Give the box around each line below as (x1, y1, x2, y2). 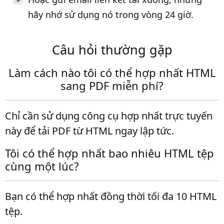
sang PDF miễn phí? (60, 78, 163, 93)
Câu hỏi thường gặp (51, 41, 172, 58)
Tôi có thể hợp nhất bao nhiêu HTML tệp (5, 145, 214, 160)
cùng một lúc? (5, 158, 79, 173)
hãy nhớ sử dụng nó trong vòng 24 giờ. (28, 8, 193, 20)
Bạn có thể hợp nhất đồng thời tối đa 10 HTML (5, 189, 216, 203)
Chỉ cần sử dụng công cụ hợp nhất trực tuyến (5, 109, 212, 122)
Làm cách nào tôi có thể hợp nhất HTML (8, 65, 216, 80)
